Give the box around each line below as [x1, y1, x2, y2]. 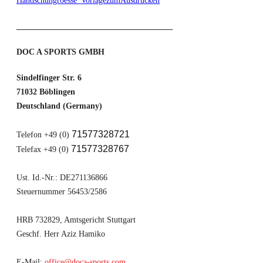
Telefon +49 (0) [16, 130, 72, 139]
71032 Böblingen [16, 87, 75, 96]
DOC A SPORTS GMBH [16, 47, 104, 56]
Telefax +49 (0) [16, 144, 71, 154]
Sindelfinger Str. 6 [16, 73, 82, 82]
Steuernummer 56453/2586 [16, 187, 107, 196]
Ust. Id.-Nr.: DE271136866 [16, 173, 107, 182]
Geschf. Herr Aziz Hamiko [16, 229, 105, 238]
